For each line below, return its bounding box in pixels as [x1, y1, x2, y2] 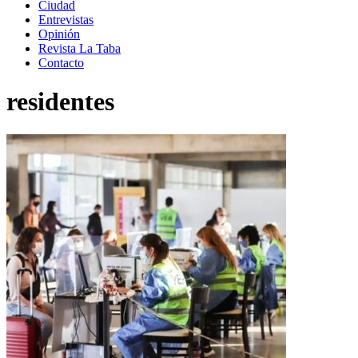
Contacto [38, 56, 84, 70]
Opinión [38, 27, 80, 41]
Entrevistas [38, 13, 93, 26]
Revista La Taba [38, 42, 121, 55]
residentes [6, 87, 114, 117]
